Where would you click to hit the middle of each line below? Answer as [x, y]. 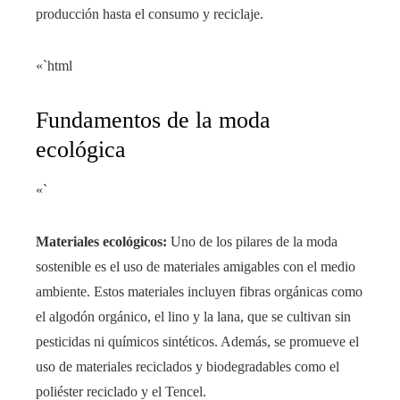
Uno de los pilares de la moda [252, 241]
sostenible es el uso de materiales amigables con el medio [196, 266]
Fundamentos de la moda [153, 120]
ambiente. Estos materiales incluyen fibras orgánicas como [199, 291]
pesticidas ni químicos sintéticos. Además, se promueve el [197, 341]
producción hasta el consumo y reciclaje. [150, 13]
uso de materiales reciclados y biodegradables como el [187, 366]
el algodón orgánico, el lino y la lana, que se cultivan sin [193, 316]
